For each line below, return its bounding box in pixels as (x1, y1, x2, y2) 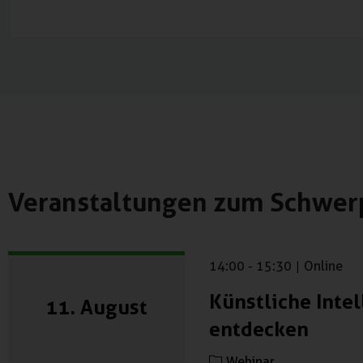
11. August (45, 294, 147, 319)
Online (304, 258, 343, 274)
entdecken (209, 317, 309, 342)
